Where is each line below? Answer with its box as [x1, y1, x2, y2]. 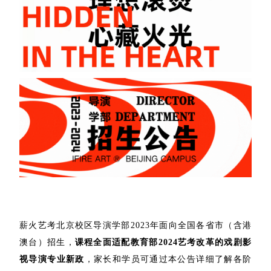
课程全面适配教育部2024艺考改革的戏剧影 [74, 237, 252, 247]
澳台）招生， [19, 237, 75, 247]
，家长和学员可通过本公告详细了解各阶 [84, 254, 252, 264]
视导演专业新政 [19, 254, 85, 264]
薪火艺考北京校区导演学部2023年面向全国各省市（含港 [19, 220, 252, 230]
